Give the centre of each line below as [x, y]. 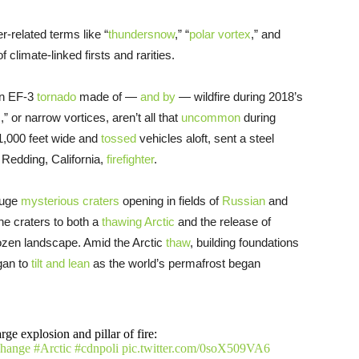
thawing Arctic [138, 221]
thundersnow [141, 34]
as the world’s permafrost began [175, 263]
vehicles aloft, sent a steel [205, 138]
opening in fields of [171, 200]
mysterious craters [70, 200]
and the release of [223, 221]
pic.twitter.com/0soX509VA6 [196, 348]
